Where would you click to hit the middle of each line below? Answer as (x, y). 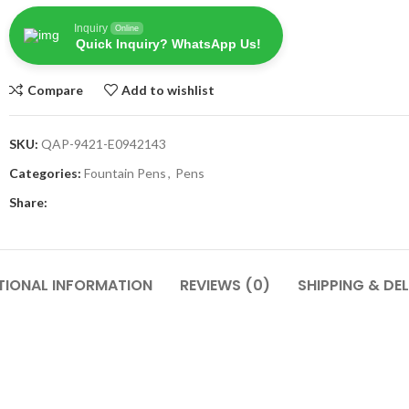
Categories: (45, 173)
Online (127, 28)
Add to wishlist (168, 89)
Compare (55, 89)
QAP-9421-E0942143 (104, 144)
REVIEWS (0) (225, 285)
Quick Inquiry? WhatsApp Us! (168, 44)
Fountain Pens (125, 173)
